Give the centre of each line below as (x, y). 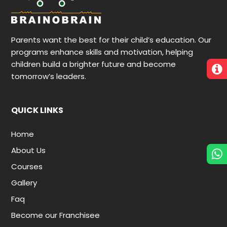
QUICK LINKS (37, 110)
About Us (29, 150)
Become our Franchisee (56, 215)
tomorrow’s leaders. (49, 76)
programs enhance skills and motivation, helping (102, 52)
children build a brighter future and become (94, 64)
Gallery (24, 182)
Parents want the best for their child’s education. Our (111, 40)
